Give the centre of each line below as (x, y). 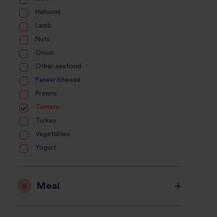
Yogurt (46, 148)
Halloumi (48, 12)
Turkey (46, 121)
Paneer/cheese (58, 80)
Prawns (46, 94)
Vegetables (52, 134)
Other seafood (58, 67)
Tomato (47, 107)
